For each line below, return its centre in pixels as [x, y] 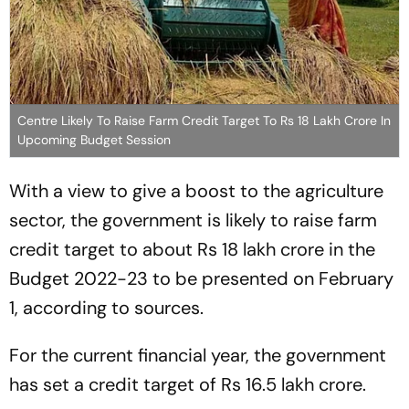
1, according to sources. [106, 308]
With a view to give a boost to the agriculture [196, 191]
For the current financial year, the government [198, 356]
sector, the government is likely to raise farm [193, 220]
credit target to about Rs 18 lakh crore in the [192, 250]
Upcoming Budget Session [94, 140]
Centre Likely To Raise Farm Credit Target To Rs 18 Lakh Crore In [204, 121]
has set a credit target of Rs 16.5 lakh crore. [188, 385]
